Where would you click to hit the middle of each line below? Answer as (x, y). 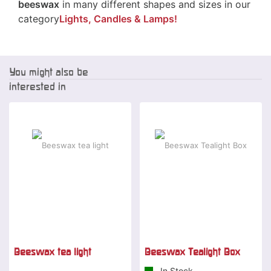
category (39, 18)
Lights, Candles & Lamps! (118, 18)
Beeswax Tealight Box (192, 251)
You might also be (49, 71)
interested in (38, 86)
